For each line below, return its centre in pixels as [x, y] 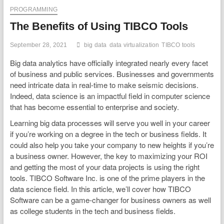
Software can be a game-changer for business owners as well [110, 199]
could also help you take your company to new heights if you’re [112, 144]
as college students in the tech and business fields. [92, 210]
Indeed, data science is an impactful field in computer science [110, 95]
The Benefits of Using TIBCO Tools [99, 26]
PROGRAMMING [33, 9]
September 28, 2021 [38, 45]
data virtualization [134, 45]
